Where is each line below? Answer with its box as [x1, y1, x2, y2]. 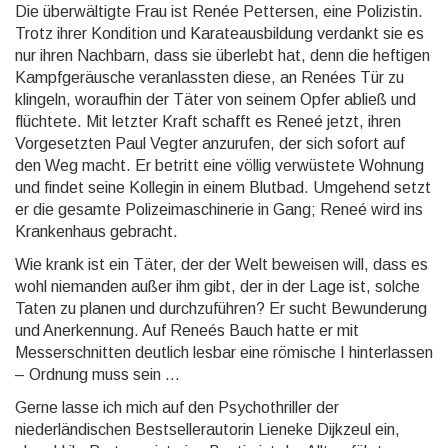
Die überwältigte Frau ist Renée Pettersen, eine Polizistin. [15, 3, 423, 21]
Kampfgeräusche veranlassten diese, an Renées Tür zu [15, 69, 404, 87]
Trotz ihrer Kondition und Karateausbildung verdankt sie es [15, 25, 424, 43]
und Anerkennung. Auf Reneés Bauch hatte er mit [15, 322, 359, 340]
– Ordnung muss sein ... [15, 366, 180, 384]
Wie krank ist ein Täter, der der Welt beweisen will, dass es [15, 256, 428, 274]
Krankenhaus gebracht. [15, 223, 178, 241]
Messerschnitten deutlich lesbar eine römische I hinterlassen [15, 344, 433, 362]
